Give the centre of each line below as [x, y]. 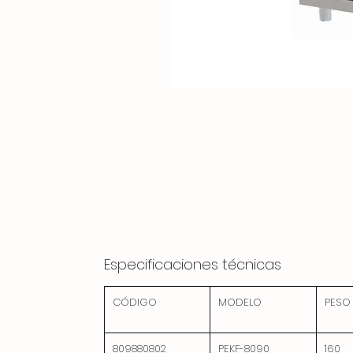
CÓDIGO [135, 302]
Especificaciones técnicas [193, 264]
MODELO [240, 302]
